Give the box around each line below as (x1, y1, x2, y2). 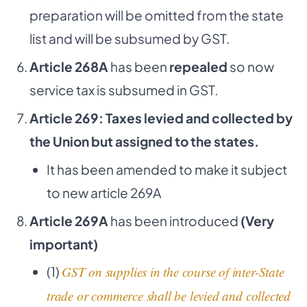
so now (227, 58, 274, 75)
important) (29, 235, 98, 252)
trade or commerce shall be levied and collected (47, 287, 291, 305)
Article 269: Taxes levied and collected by (29, 110, 293, 127)
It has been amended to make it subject (47, 160, 287, 177)
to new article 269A (47, 184, 161, 201)
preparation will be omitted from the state (29, 7, 284, 24)
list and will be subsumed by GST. (29, 30, 230, 47)
